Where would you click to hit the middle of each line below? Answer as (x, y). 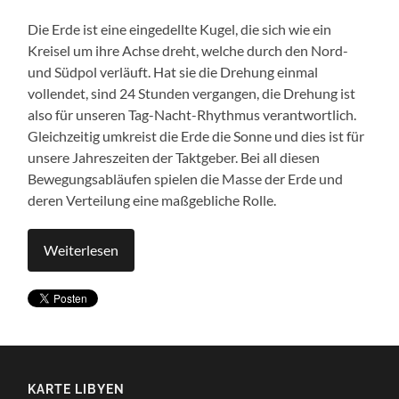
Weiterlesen (81, 250)
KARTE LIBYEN (77, 389)
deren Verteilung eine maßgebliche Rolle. (152, 200)
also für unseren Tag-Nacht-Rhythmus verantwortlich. (192, 115)
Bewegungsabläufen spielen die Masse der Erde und (186, 179)
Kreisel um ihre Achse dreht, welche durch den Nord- (188, 51)
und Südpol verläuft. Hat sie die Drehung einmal (173, 72)
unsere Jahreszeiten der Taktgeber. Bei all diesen (174, 158)
